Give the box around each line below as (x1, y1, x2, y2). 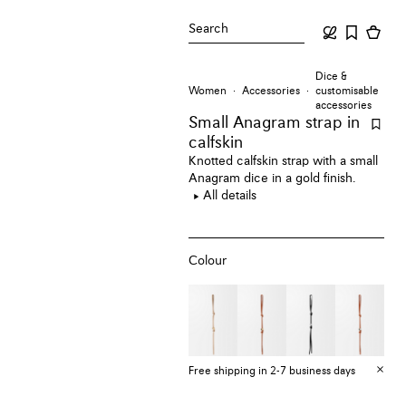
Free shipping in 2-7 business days (188, 365, 356, 377)
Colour (188, 254, 227, 267)
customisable (314, 86, 379, 97)
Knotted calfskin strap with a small (188, 155, 379, 168)
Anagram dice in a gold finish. (188, 172, 357, 185)
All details (203, 189, 257, 202)
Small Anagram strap (188, 115, 343, 131)
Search (188, 23, 229, 35)
